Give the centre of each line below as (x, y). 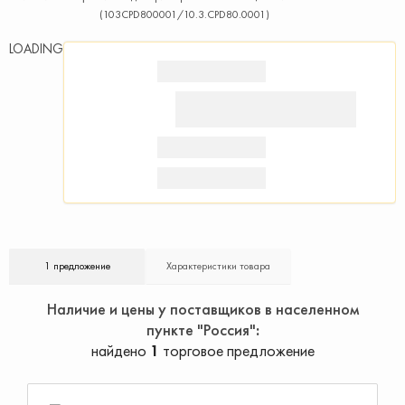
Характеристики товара (218, 266)
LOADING (36, 49)
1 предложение (77, 266)
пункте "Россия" (201, 330)
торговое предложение (236, 350)
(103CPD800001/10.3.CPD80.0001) (184, 14)
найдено (120, 350)
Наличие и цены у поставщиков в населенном (202, 309)
